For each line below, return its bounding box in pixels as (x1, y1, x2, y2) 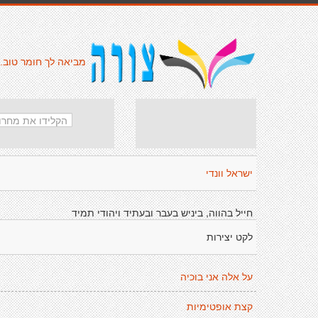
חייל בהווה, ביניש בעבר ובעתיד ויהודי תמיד (69, 205, 253, 219)
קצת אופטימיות (187, 301, 253, 312)
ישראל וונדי (206, 168, 253, 179)
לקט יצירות (207, 231, 253, 243)
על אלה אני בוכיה (180, 271, 253, 283)
